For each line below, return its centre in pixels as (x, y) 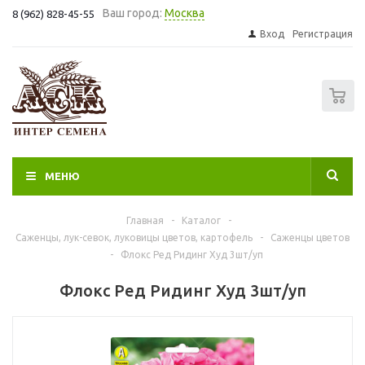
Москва (185, 13)
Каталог (201, 220)
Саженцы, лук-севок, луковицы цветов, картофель (134, 237)
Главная (145, 220)
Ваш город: (132, 13)
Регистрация (323, 34)
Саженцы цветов (310, 237)
